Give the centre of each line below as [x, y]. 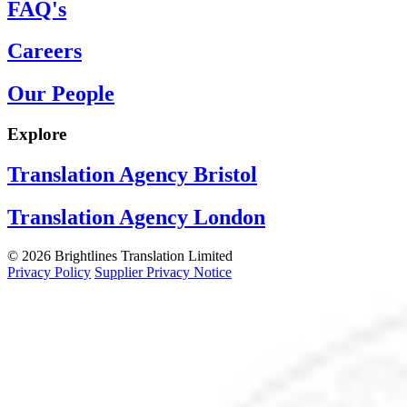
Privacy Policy [49, 273]
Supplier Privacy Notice [163, 273]
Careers [45, 51]
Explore [37, 134]
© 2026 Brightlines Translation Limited [120, 256]
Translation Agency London [136, 218]
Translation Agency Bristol [132, 175]
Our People [61, 94]
